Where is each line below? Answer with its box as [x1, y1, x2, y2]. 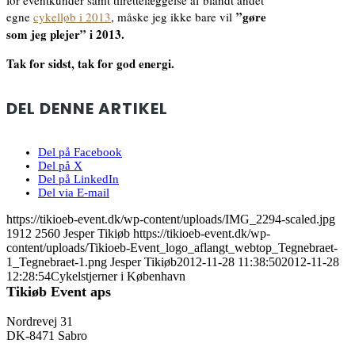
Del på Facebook [38, 145, 122, 158]
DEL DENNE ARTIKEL [6, 97, 168, 120]
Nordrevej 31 [6, 314, 73, 328]
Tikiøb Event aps [6, 283, 111, 300]
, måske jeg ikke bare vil [111, 8, 236, 25]
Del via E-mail [38, 185, 109, 199]
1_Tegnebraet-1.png [6, 254, 107, 269]
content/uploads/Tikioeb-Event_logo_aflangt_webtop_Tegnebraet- [6, 240, 338, 254]
